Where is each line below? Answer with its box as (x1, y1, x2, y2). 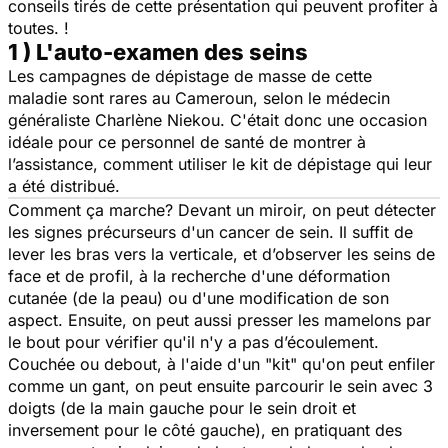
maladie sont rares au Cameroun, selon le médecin (8, 88, 390, 109)
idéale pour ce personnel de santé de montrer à (8, 132, 366, 153)
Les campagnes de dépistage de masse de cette (8, 66, 372, 87)
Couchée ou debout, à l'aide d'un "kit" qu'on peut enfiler (8, 354, 435, 375)
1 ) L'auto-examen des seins (8, 39, 308, 66)
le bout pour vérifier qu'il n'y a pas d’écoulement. (8, 332, 379, 353)
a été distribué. (8, 176, 120, 197)
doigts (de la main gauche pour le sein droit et (8, 398, 356, 419)
